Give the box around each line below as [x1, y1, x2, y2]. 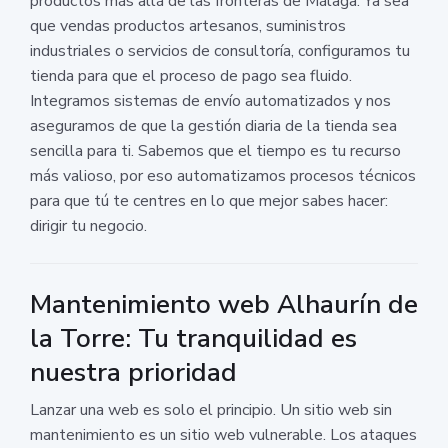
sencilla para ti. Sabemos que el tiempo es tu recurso [30, 139, 401, 162]
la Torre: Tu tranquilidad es [30, 320, 357, 356]
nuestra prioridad [30, 354, 237, 390]
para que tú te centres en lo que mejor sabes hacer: [30, 189, 388, 212]
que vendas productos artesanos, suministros [30, 14, 346, 37]
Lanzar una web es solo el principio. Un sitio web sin [30, 398, 392, 421]
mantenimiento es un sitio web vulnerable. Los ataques [30, 423, 417, 446]
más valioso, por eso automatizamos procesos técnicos [30, 164, 416, 187]
